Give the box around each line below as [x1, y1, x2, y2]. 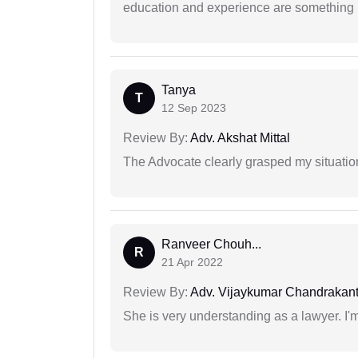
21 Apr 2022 [161, 256, 223, 269]
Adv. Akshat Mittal [188, 131, 290, 145]
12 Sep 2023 [161, 101, 226, 115]
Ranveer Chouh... [161, 237, 261, 252]
